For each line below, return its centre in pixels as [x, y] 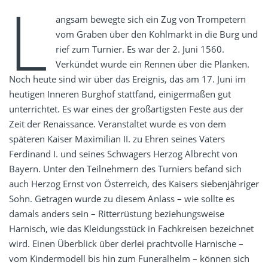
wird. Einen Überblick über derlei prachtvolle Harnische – [126, 244]
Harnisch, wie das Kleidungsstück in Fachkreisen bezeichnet [131, 229]
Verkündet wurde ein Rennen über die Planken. [152, 64]
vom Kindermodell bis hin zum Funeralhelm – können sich [129, 259]
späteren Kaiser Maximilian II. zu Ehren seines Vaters [117, 139]
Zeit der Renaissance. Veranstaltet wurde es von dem [118, 124]
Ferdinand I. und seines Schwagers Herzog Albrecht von [123, 154]
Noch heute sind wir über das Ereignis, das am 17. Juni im [127, 79]
